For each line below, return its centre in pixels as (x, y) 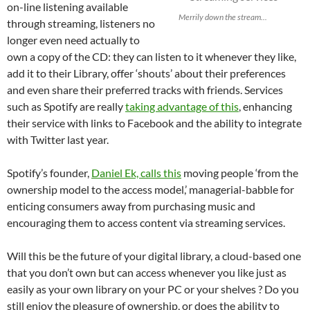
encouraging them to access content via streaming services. (146, 223)
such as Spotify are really (66, 107)
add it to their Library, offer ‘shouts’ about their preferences (146, 73)
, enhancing (265, 107)
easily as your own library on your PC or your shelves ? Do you (153, 289)
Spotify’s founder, (49, 173)
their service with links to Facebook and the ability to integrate (154, 123)
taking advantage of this (182, 107)
